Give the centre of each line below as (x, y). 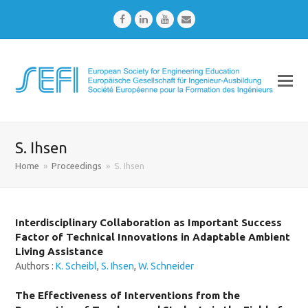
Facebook (144, 19)
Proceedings (77, 166)
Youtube (186, 19)
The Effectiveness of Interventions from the (128, 295)
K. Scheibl (77, 266)
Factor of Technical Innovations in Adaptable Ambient (153, 237)
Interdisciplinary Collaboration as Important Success (149, 222)
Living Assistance (59, 251)
